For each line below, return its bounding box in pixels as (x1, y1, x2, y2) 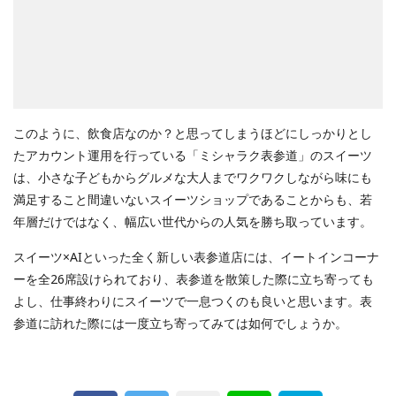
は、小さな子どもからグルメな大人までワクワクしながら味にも (13, 168, 372, 186)
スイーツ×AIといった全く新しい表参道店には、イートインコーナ (13, 247, 379, 265)
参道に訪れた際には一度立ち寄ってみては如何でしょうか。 (13, 314, 347, 331)
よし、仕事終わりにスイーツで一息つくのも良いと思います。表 (13, 292, 372, 309)
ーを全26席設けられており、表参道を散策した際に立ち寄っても (13, 270, 374, 287)
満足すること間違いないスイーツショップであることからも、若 (13, 190, 372, 208)
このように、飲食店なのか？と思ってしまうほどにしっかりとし (13, 124, 372, 141)
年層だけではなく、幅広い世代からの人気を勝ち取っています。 (13, 212, 372, 230)
